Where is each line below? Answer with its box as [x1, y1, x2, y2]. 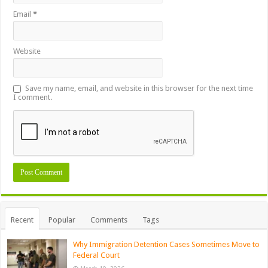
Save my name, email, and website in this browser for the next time [25, 84, 254, 93]
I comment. [13, 93, 53, 102]
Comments [90, 215, 128, 225]
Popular [48, 215, 76, 225]
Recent [11, 215, 34, 225]
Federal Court [73, 251, 120, 260]
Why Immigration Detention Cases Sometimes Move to [73, 240, 260, 249]
